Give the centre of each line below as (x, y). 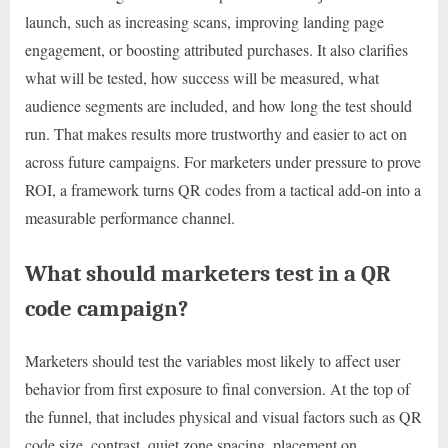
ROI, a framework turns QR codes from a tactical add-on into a (223, 190)
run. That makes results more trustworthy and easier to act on (216, 134)
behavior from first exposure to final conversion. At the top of (217, 389)
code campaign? (106, 309)
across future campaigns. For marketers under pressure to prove (223, 162)
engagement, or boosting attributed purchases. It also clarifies (216, 50)
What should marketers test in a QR (208, 274)
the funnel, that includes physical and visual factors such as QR (223, 417)
